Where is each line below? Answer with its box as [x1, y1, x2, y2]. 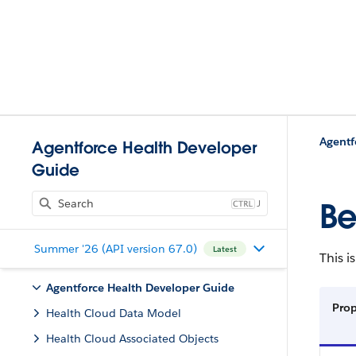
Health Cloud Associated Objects [46, 331, 219, 346]
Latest [212, 243, 237, 254]
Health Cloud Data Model [46, 306, 181, 320]
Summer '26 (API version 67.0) [33, 241, 197, 256]
